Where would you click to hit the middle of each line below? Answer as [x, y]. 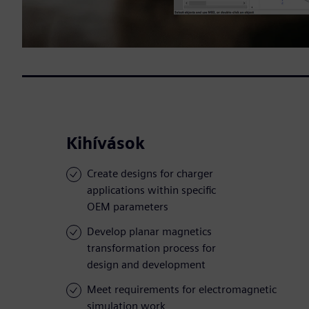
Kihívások [106, 143]
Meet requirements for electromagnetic [182, 290]
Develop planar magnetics [149, 232]
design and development [146, 265]
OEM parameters [128, 207]
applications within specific [151, 190]
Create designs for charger [150, 174]
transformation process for [151, 248]
